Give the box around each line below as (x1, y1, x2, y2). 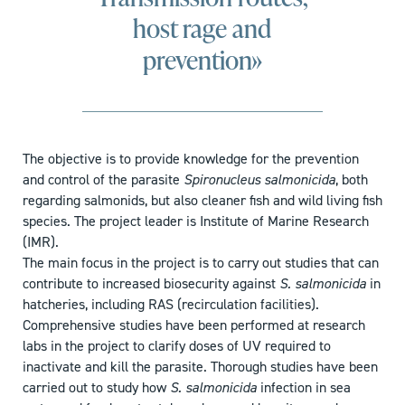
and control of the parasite (23, 170, 184, 190)
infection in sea (257, 378, 351, 398)
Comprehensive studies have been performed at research (23, 316, 365, 335)
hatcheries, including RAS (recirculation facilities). (23, 295, 319, 315)
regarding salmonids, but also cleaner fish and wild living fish (23, 191, 382, 211)
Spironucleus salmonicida (184, 170, 335, 190)
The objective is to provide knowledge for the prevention (23, 149, 359, 169)
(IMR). (23, 232, 59, 252)
